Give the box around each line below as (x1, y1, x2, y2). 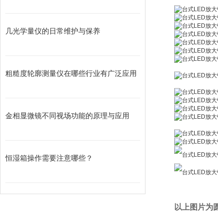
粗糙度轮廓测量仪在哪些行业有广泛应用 (5, 69, 137, 77)
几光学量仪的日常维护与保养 (5, 27, 100, 35)
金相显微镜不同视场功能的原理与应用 (5, 111, 129, 120)
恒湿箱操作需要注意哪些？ (5, 154, 93, 162)
